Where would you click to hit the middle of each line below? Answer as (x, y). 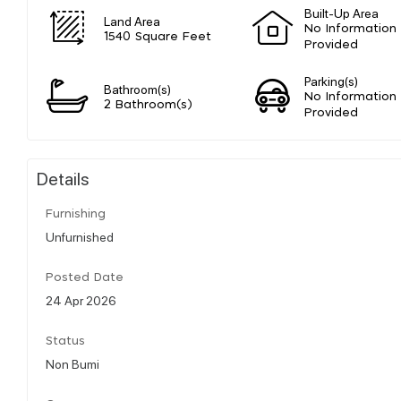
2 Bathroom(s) (148, 105)
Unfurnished (80, 236)
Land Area (132, 20)
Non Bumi (73, 363)
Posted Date (85, 277)
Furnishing (76, 214)
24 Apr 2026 (81, 299)
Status (65, 341)
